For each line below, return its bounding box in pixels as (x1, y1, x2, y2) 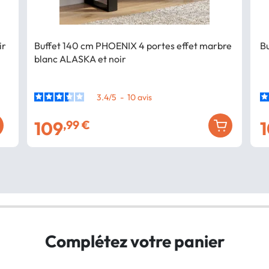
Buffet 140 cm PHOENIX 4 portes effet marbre (34, 39, 232, 52)
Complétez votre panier (44, 230, 225, 252)
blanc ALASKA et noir (34, 52, 126, 65)
